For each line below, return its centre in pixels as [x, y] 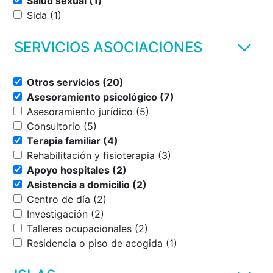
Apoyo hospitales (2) [119, 170]
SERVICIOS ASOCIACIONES [108, 47]
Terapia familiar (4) [111, 140]
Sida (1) [56, 15]
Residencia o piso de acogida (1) [172, 243]
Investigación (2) [97, 214]
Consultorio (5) [90, 126]
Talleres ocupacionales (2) [141, 228]
